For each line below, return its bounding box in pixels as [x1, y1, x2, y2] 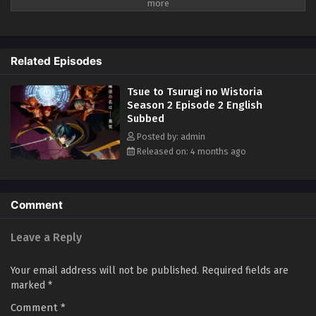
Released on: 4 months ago [135, 145, 246, 157]
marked [11, 279, 48, 291]
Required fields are [202, 264, 288, 276]
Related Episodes [11, 54, 102, 68]
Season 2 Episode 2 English [127, 98, 262, 111]
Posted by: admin [135, 130, 205, 142]
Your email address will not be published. [11, 264, 199, 276]
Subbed [127, 111, 164, 125]
